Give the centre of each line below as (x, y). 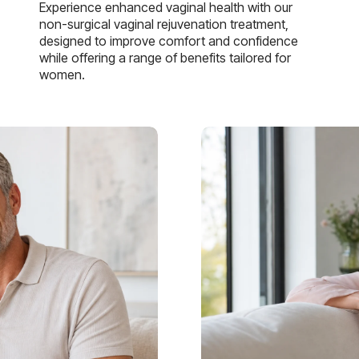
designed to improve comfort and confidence (168, 40)
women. (62, 74)
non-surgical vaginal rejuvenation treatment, (163, 24)
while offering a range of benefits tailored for (165, 57)
